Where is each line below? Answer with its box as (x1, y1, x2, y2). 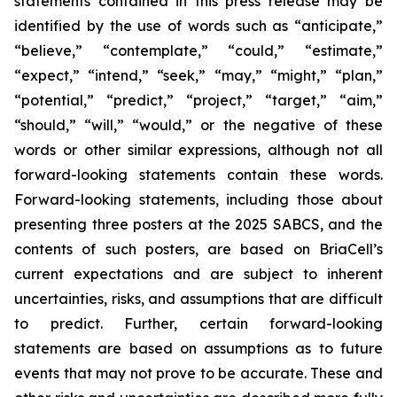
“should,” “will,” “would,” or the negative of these (14, 116, 383, 134)
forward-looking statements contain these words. (14, 166, 383, 183)
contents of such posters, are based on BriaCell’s (14, 240, 383, 258)
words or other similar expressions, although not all (14, 141, 383, 159)
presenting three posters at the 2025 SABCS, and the (14, 215, 383, 233)
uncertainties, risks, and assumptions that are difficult (14, 290, 383, 307)
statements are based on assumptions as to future (14, 339, 383, 357)
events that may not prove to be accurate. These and (14, 364, 383, 382)
